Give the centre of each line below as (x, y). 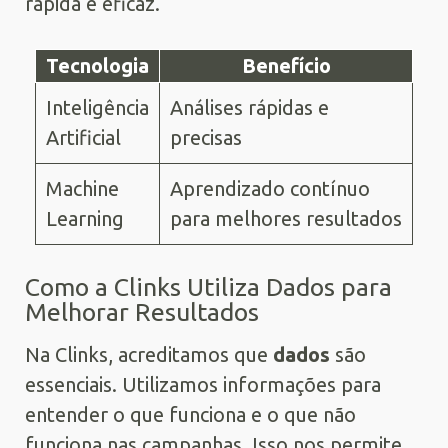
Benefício (286, 65)
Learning (85, 218)
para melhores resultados (286, 218)
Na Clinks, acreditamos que (149, 354)
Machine (82, 188)
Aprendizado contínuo (270, 188)
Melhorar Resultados (142, 311)
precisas (206, 137)
